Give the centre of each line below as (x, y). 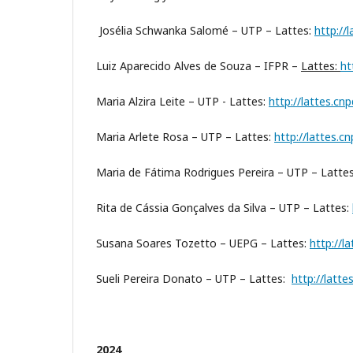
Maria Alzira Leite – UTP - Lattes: (182, 102)
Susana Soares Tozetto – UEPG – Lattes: (203, 243)
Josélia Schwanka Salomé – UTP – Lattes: (205, 31)
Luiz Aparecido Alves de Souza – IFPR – (199, 66)
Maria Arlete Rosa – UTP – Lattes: (185, 137)
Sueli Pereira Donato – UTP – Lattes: (194, 279)
